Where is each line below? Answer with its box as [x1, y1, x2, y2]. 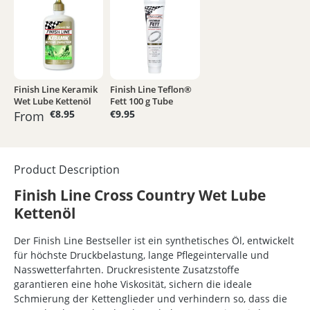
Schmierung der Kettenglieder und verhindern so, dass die [14, 292, 287, 306]
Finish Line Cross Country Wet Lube [14, 185, 266, 206]
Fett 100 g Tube [110, 95, 174, 108]
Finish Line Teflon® [110, 83, 192, 96]
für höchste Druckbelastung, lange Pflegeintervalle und [14, 248, 269, 262]
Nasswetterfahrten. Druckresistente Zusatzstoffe [14, 263, 239, 277]
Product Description [14, 162, 120, 178]
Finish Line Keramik [14, 83, 98, 96]
